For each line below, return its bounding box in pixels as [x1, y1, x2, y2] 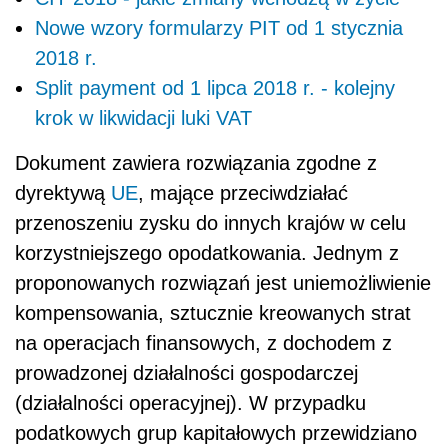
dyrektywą [15, 182, 111, 205]
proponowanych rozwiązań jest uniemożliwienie [15, 272, 431, 295]
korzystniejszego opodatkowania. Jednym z [15, 242, 399, 265]
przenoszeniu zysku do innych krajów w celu [15, 212, 406, 235]
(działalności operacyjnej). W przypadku [15, 392, 366, 415]
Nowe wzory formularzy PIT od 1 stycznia [35, 17, 403, 40]
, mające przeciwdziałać [138, 182, 348, 205]
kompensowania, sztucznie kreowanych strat [15, 302, 411, 325]
